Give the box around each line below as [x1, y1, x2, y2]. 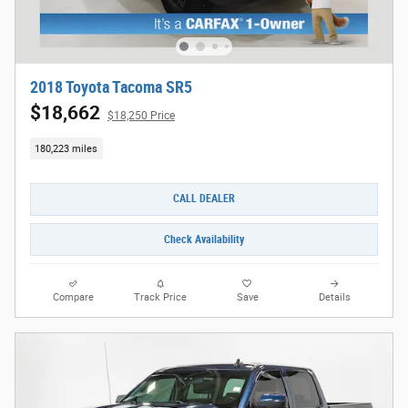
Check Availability [164, 232, 244, 246]
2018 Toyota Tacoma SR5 [30, 78, 192, 97]
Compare [53, 291, 95, 304]
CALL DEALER [173, 192, 235, 206]
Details [318, 291, 351, 304]
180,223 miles [35, 142, 98, 155]
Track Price [134, 291, 188, 304]
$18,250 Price [107, 109, 175, 123]
